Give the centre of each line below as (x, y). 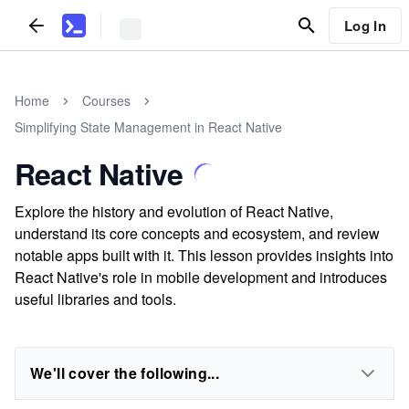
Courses (106, 100)
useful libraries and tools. (95, 299)
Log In (365, 25)
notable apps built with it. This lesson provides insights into (204, 255)
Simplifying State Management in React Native (148, 127)
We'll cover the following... (125, 373)
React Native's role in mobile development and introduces (201, 277)
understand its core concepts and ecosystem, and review (197, 233)
